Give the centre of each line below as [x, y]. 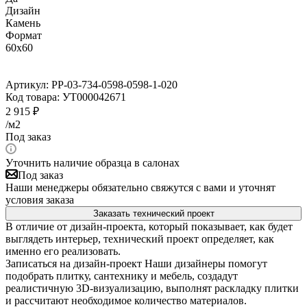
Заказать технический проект [153, 213]
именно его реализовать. [63, 251]
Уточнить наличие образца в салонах [93, 162]
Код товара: [33, 97]
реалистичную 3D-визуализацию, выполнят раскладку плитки [152, 288]
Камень [23, 23]
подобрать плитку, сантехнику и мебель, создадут [122, 275]
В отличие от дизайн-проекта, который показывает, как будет [149, 226]
